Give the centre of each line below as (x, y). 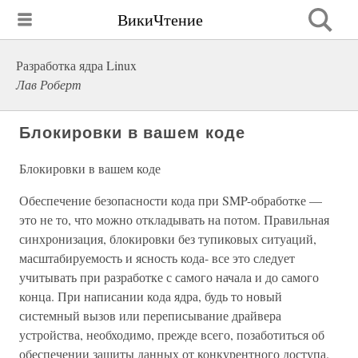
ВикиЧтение (160, 19)
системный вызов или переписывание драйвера (150, 315)
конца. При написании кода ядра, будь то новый (151, 296)
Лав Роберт (49, 84)
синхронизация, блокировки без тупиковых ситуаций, (168, 239)
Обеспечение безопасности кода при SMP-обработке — (171, 200)
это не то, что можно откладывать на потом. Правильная (174, 219)
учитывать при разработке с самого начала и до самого (169, 277)
